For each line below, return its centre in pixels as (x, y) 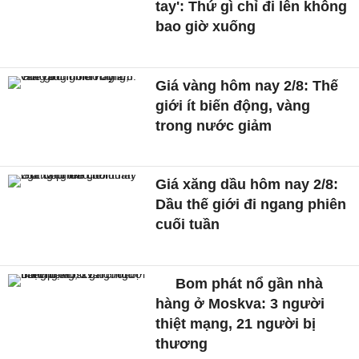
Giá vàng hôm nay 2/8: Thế (247, 85)
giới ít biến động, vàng (233, 105)
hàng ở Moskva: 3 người (240, 304)
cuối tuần (188, 225)
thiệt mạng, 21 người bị (236, 324)
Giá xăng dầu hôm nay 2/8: (247, 185)
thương (182, 344)
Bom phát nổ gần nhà (248, 284)
